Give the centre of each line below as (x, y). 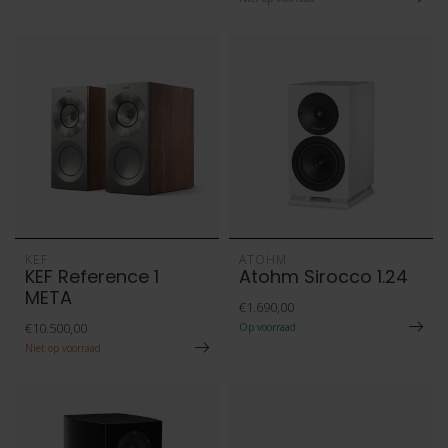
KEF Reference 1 (92, 276)
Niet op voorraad (63, 348)
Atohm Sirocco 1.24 (323, 276)
